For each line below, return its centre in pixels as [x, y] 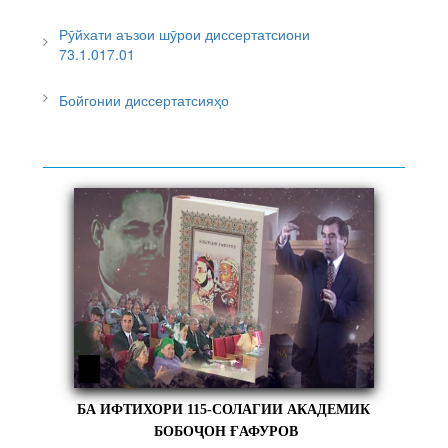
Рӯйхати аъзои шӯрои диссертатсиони [185, 33]
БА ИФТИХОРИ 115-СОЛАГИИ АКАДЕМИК [224, 409]
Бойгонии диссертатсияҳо [144, 99]
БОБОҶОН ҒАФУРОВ [223, 431]
